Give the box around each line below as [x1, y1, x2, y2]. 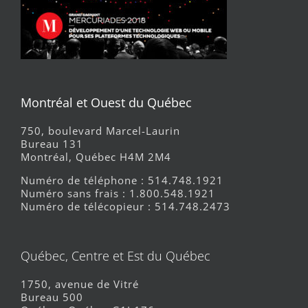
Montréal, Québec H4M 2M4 [21, 149, 171, 164]
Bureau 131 [21, 136, 83, 151]
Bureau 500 [21, 289, 83, 304]
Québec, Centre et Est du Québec [21, 247, 210, 264]
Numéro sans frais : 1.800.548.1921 [21, 186, 215, 200]
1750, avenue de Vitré [21, 276, 139, 291]
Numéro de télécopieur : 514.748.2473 [21, 199, 230, 213]
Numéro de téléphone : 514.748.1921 [21, 173, 223, 187]
